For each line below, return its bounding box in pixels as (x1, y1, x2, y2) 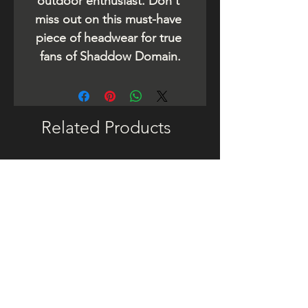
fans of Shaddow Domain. (39, 49, 181, 65)
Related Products (41, 117, 171, 138)
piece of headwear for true (35, 30, 181, 46)
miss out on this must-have (35, 12, 181, 27)
